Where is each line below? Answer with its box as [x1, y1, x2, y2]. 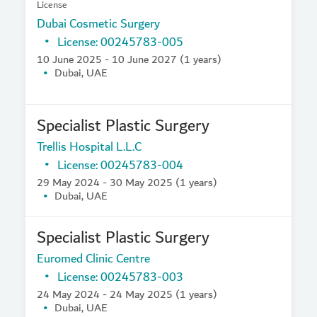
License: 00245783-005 [57, 32, 183, 52]
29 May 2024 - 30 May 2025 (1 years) [37, 173, 217, 192]
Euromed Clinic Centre [37, 248, 150, 269]
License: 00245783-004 [57, 155, 183, 175]
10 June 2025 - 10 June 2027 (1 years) [37, 50, 221, 69]
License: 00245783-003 [57, 267, 183, 287]
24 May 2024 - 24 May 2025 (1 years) [37, 285, 217, 304]
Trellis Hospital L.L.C [37, 137, 142, 157]
